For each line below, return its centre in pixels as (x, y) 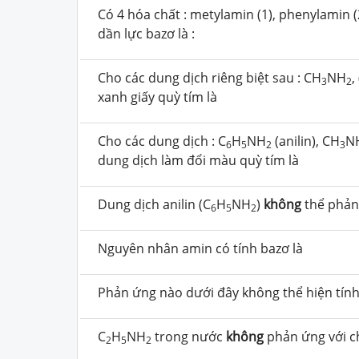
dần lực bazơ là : (146, 33)
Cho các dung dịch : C (162, 141)
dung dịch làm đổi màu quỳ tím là (198, 160)
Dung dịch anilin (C (154, 204)
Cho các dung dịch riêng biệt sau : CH (210, 77)
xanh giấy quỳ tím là (157, 97)
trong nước (189, 336)
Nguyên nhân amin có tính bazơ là (202, 248)
